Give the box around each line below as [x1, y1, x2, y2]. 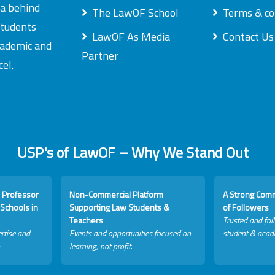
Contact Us [222, 28, 274, 45]
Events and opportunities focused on [69, 227, 192, 239]
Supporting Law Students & [69, 201, 170, 214]
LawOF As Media [91, 28, 170, 45]
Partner [81, 47, 118, 64]
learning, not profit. [69, 239, 133, 252]
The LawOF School [91, 4, 179, 21]
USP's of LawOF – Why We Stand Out [17, 141, 249, 163]
